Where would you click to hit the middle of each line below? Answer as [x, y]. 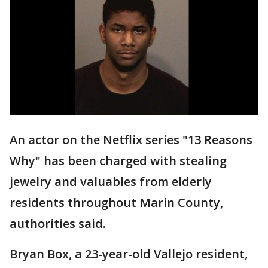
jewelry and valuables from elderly [111, 182]
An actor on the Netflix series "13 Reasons [131, 140]
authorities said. [58, 224]
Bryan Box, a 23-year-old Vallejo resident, [129, 254]
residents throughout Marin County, [116, 203]
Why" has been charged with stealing [118, 161]
